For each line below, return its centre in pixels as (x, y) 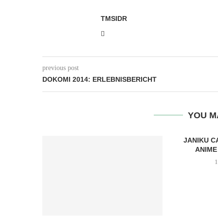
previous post (61, 68)
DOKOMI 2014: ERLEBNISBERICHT (100, 79)
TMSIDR (114, 18)
